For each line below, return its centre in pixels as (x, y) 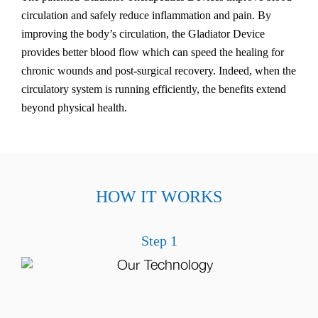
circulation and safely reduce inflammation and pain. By (146, 16)
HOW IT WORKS (159, 197)
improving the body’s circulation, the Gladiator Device (143, 34)
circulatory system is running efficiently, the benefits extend (154, 89)
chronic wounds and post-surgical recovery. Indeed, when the (159, 71)
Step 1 (159, 241)
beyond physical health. (74, 108)
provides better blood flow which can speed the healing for (153, 53)
